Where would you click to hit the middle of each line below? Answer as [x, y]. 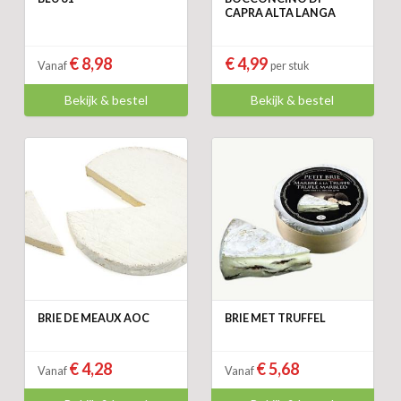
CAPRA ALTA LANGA [280, 13]
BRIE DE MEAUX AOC [94, 319]
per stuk [290, 66]
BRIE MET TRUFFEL [275, 319]
